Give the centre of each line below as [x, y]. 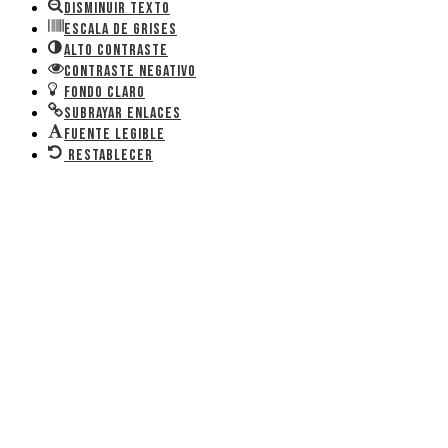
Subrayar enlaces [122, 113]
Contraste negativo [130, 71]
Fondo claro [104, 92]
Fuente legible [114, 134]
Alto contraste [116, 50]
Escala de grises [120, 29]
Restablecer [110, 155]
